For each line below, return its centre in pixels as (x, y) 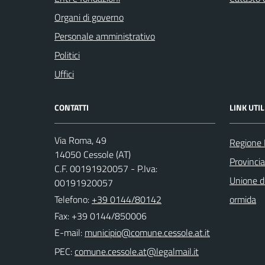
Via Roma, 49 (80, 140)
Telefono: (73, 199)
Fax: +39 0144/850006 (101, 216)
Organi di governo (89, 17)
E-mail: (68, 232)
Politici (67, 55)
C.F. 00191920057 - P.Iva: (106, 169)
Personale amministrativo (105, 36)
